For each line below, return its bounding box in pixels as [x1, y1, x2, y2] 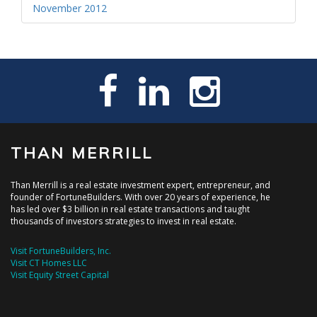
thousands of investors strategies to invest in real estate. [11, 215, 236, 227]
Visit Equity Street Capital [11, 269, 109, 281]
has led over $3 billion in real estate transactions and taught [11, 203, 250, 215]
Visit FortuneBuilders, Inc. [11, 245, 111, 257]
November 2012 [33, 1, 107, 15]
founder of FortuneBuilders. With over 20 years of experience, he [11, 191, 270, 203]
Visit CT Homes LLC [11, 257, 87, 269]
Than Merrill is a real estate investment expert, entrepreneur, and [11, 179, 270, 191]
